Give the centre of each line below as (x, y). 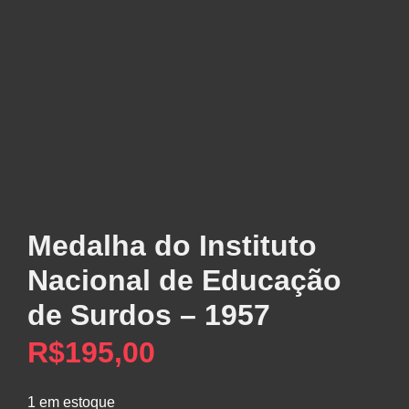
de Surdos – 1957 (149, 315)
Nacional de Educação (184, 280)
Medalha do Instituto (172, 245)
